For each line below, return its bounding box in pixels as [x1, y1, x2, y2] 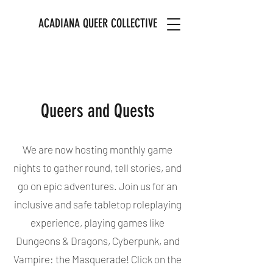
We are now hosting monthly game [23, 143, 172, 155]
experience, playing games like [30, 216, 165, 229]
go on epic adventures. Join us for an [18, 180, 177, 192]
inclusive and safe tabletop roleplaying [13, 198, 182, 210]
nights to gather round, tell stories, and [13, 161, 182, 174]
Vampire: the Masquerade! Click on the [13, 253, 182, 265]
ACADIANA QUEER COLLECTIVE [38, 16, 157, 30]
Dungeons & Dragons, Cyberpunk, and [15, 235, 180, 247]
